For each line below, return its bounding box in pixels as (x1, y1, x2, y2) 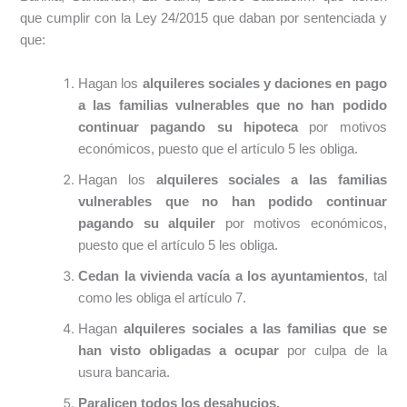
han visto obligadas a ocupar (78, 342, 279, 358)
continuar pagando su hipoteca (78, 119, 299, 134)
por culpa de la (278, 342, 387, 358)
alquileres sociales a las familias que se (123, 321, 387, 336)
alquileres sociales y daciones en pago (142, 75, 387, 91)
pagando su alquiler (78, 215, 216, 231)
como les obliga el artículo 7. (78, 290, 247, 305)
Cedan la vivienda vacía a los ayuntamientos (78, 268, 365, 283)
